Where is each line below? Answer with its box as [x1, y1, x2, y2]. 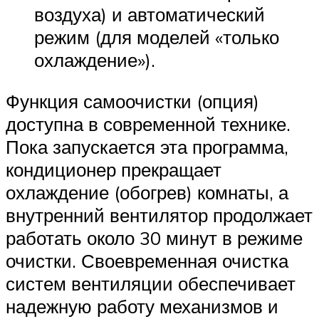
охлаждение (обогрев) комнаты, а [6, 180, 288, 204]
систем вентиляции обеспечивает [6, 271, 296, 295]
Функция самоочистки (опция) [6, 89, 259, 113]
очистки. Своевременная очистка [6, 249, 288, 272]
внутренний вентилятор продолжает [6, 203, 313, 226]
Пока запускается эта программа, [6, 135, 288, 158]
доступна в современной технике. [6, 112, 291, 135]
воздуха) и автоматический [34, 3, 265, 26]
